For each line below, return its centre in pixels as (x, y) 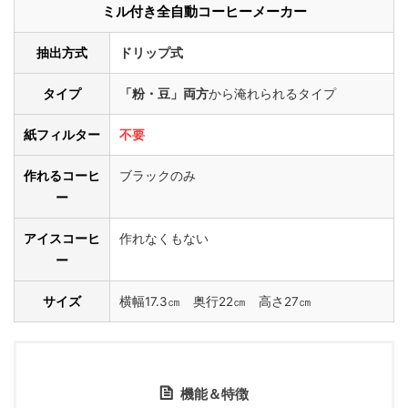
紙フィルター (62, 134)
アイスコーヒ (62, 238)
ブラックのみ (158, 175)
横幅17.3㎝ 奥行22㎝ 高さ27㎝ (215, 301)
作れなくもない (164, 238)
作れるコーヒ (62, 175)
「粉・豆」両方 (164, 93)
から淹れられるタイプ (272, 93)
